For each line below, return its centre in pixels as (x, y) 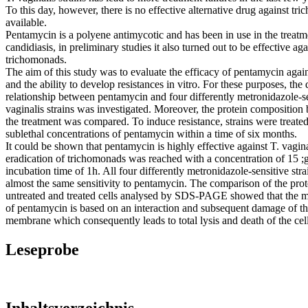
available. (26, 22)
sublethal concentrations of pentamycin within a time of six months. (151, 133)
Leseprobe (42, 249)
